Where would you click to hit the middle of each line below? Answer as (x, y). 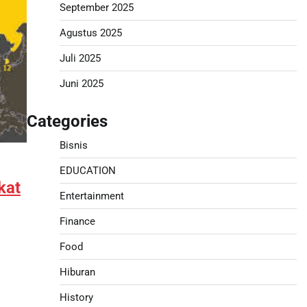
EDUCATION (87, 171)
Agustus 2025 (90, 33)
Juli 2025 (80, 58)
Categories (67, 121)
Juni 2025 (81, 84)
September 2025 (96, 8)
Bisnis (73, 145)
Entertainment (91, 196)
